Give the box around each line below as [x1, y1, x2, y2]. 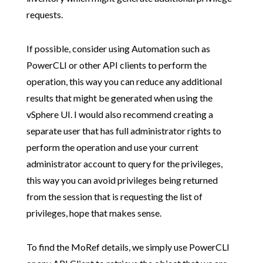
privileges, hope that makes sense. [26, 207, 161, 218]
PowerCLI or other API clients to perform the [26, 59, 207, 70]
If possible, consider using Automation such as [26, 42, 210, 54]
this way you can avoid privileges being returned [26, 174, 218, 186]
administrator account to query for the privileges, [26, 157, 222, 169]
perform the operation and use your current [26, 141, 198, 153]
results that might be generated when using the [26, 92, 213, 103]
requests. [26, 8, 63, 20]
